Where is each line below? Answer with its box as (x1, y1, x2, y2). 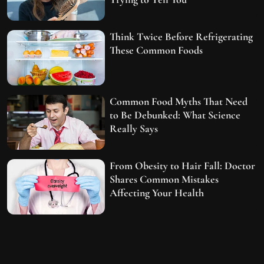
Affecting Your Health (110, 186, 204, 200)
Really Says (110, 121, 159, 135)
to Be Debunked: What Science (110, 108, 241, 121)
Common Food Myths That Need (110, 94, 248, 108)
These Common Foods (110, 44, 203, 57)
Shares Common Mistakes (110, 173, 219, 186)
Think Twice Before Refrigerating (110, 30, 253, 44)
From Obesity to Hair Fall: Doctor (110, 159, 256, 173)
